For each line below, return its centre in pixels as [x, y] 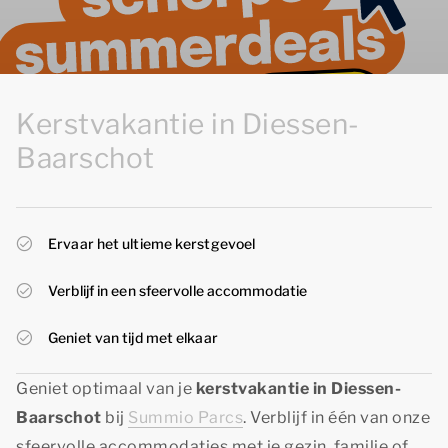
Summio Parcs [185, 417]
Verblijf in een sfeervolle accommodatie [178, 290]
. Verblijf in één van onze [336, 417]
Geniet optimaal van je [106, 388]
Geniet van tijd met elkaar [133, 337]
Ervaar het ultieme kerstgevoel [152, 243]
